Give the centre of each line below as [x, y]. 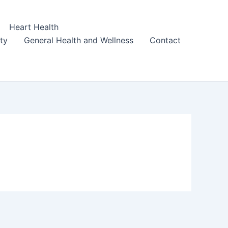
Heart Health [34, 27]
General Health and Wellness [79, 40]
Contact [165, 40]
